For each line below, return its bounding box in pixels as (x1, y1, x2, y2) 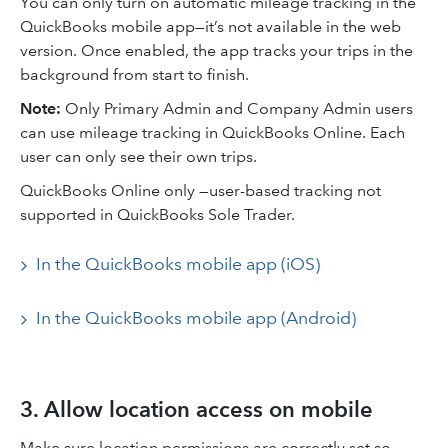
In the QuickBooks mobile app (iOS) (36, 253, 320, 275)
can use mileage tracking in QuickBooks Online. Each (20, 123, 405, 142)
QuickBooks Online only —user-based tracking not (20, 181, 381, 200)
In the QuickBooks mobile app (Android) (36, 307, 356, 329)
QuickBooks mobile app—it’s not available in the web (20, 17, 401, 36)
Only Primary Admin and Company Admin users (61, 99, 413, 118)
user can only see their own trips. (20, 147, 257, 166)
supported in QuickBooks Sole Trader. (20, 205, 295, 224)
